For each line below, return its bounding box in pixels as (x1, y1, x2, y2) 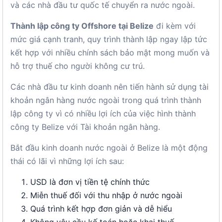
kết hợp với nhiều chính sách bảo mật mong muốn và (10, 48, 210, 57)
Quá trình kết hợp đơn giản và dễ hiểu (30, 204, 172, 214)
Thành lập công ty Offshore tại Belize (10, 21, 154, 31)
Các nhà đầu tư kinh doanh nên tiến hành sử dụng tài (10, 82, 209, 92)
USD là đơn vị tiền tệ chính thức (30, 177, 150, 187)
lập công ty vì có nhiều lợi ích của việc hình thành (10, 109, 196, 118)
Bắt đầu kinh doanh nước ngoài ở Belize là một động (10, 143, 208, 153)
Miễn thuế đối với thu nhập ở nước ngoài (30, 190, 182, 200)
